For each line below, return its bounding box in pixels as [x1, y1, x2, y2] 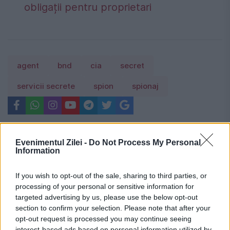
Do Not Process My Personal [89, 138, 201, 147]
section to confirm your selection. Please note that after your [15, 204, 210, 212]
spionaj [132, 81, 159, 91]
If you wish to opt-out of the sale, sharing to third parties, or [15, 171, 207, 180]
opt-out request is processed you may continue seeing [15, 215, 191, 223]
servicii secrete [17, 81, 75, 91]
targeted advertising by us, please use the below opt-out [15, 193, 198, 201]
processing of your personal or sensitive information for [15, 182, 194, 190]
